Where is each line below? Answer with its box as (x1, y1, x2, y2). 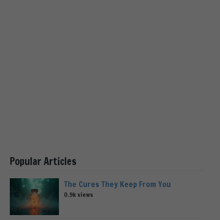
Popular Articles (10, 154, 77, 168)
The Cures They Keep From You (64, 178, 171, 190)
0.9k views (64, 190, 93, 199)
